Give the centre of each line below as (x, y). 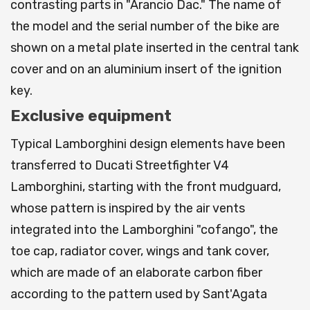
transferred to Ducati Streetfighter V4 (120, 166)
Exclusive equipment (91, 116)
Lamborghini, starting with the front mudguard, (146, 187)
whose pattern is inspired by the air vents (128, 209)
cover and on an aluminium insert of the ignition (146, 70)
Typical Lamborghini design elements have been (148, 144)
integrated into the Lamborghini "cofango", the (144, 230)
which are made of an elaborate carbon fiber (136, 273)
